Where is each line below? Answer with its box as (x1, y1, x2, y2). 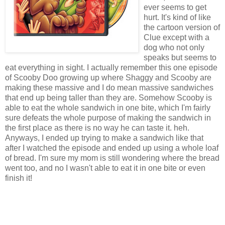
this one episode (157, 63, 217, 72)
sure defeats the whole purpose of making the (5, 113, 168, 122)
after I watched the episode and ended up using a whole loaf (5, 143, 218, 152)
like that (174, 133, 203, 142)
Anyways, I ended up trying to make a (5, 133, 140, 142)
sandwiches (171, 83, 213, 92)
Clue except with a (144, 33, 209, 42)
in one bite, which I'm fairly (115, 103, 210, 112)
